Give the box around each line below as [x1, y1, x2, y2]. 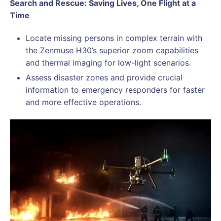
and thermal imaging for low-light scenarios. [26, 58, 191, 68]
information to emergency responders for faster [26, 85, 205, 95]
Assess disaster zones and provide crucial [26, 73, 183, 83]
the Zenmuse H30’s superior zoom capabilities [26, 45, 198, 56]
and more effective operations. [26, 97, 141, 108]
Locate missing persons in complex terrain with [26, 33, 202, 43]
